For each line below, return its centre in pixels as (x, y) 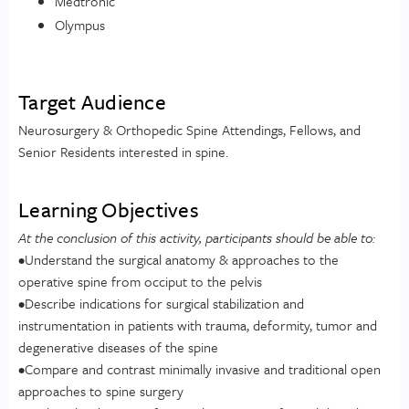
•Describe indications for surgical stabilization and (161, 303)
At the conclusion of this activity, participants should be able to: (197, 237)
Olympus (80, 25)
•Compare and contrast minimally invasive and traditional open (199, 368)
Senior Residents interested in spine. (123, 151)
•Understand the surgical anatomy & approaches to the (178, 259)
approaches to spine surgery (101, 390)
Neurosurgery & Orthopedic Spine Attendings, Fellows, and (189, 129)
